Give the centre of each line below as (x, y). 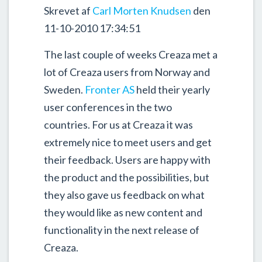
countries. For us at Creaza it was (118, 125)
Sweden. (64, 89)
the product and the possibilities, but (127, 177)
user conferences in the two (108, 107)
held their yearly (172, 89)
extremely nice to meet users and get (128, 142)
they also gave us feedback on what (124, 195)
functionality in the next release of (122, 230)
